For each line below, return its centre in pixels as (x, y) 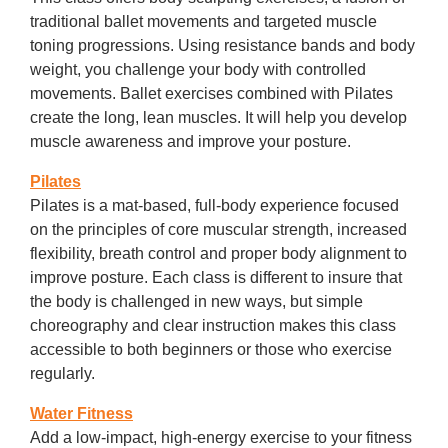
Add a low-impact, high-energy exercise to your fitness (221, 437)
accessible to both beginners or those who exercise (211, 349)
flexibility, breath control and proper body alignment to (218, 253)
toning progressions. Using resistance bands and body (222, 45)
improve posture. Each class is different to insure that (216, 277)
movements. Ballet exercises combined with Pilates (211, 93)
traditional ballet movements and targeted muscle (203, 21)
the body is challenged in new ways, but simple (196, 301)
